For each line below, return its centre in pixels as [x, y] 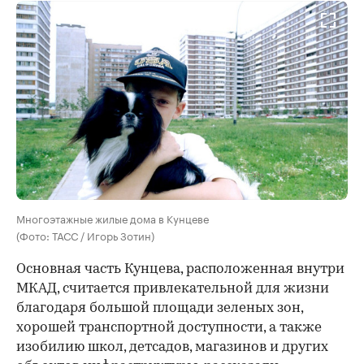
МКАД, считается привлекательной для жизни [173, 288]
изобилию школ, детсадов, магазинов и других [172, 347]
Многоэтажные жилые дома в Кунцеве [113, 217]
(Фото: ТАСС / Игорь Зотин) [85, 234]
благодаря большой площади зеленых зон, [160, 308]
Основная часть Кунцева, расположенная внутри [180, 269]
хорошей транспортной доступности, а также [169, 327]
